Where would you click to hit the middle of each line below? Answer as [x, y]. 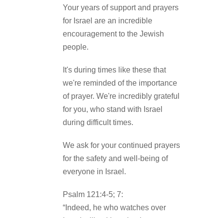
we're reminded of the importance [120, 83]
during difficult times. [98, 122]
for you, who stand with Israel [113, 109]
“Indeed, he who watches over [114, 207]
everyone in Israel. [95, 171]
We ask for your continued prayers [121, 145]
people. [77, 47]
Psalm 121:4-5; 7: [93, 194]
